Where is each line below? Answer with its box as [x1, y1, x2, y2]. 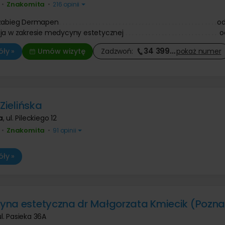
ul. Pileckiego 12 [6, 113, 57, 123]
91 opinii [51, 126, 78, 135]
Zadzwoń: [101, 46, 137, 57]
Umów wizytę [38, 46, 86, 56]
